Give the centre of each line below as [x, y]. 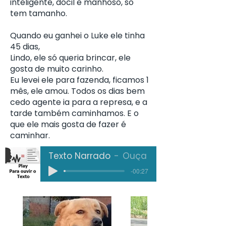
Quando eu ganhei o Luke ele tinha [77, 36]
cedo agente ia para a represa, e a [79, 102]
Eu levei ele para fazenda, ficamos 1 [79, 80]
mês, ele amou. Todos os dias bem [77, 91]
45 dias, [25, 47]
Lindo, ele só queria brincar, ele [70, 58]
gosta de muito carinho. [57, 69]
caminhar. [30, 135]
